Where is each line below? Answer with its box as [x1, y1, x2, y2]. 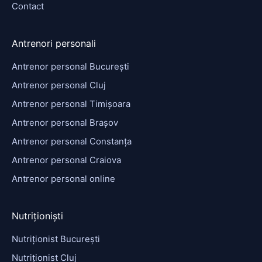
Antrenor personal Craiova [12, 154, 121, 166]
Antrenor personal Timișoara [12, 98, 130, 109]
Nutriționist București [12, 233, 100, 244]
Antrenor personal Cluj [12, 79, 106, 91]
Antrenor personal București [12, 60, 129, 72]
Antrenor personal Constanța [12, 135, 132, 147]
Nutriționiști [12, 209, 63, 222]
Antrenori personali [12, 37, 96, 49]
